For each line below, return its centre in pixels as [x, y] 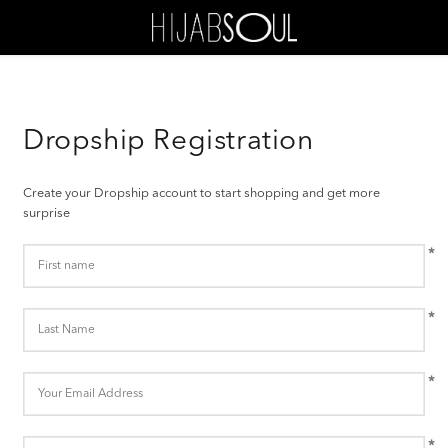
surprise [46, 213]
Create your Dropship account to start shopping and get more [201, 193]
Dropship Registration [168, 142]
